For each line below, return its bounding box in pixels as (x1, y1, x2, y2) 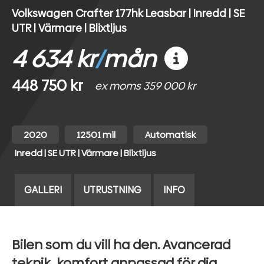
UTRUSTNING (84, 183, 141, 197)
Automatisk (145, 128, 196, 141)
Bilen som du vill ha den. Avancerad (12, 236, 230, 255)
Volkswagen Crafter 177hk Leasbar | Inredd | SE (12, 6, 245, 21)
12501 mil (77, 128, 115, 141)
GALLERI (24, 183, 62, 197)
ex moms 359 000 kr (95, 78, 196, 94)
